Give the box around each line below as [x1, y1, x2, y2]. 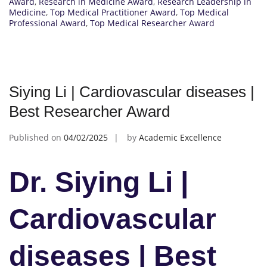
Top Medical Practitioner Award [50, 6, 176, 18]
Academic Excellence [139, 131, 222, 143]
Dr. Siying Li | [9, 166, 188, 198]
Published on [9, 131, 64, 143]
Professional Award [9, 17, 86, 29]
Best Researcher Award [9, 102, 170, 120]
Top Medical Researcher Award [90, 17, 215, 29]
